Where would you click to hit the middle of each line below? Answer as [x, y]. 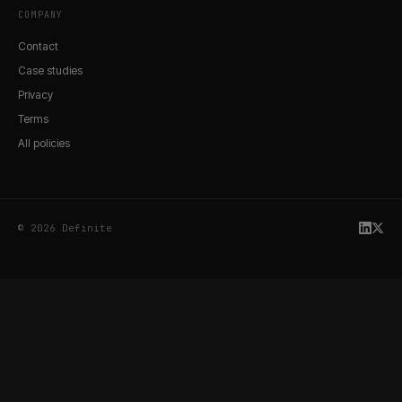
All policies [44, 143]
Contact [38, 46]
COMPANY [41, 14]
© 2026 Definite [65, 227]
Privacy [35, 94]
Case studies [50, 70]
